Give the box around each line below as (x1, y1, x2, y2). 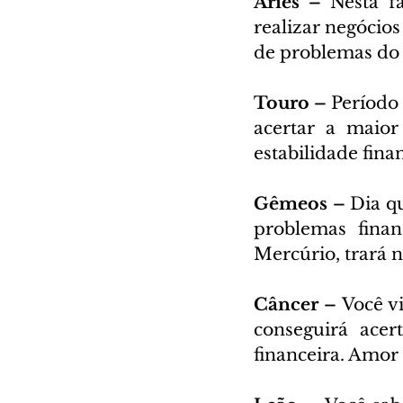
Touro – (254, 92, 332, 113)
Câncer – (254, 293, 342, 315)
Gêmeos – (254, 193, 351, 214)
